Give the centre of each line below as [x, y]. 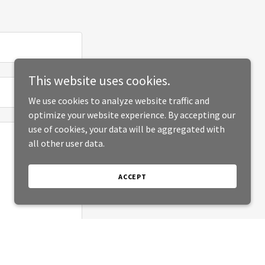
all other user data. [67, 143]
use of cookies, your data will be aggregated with [127, 129]
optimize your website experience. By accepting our [132, 115]
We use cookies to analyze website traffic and [119, 101]
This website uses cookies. [99, 80]
